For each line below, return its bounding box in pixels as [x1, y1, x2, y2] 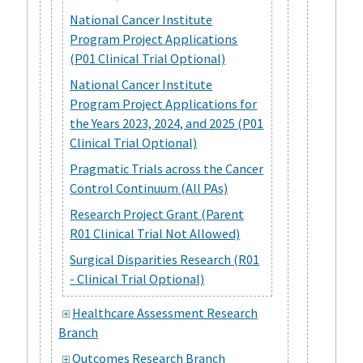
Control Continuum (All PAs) [70, 180, 228, 197]
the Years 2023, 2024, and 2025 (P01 [70, 115, 264, 132]
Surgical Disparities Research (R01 [70, 251, 260, 268]
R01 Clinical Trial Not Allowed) [70, 225, 241, 242]
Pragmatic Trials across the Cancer [70, 160, 264, 177]
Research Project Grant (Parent [70, 206, 245, 223]
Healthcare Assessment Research [72, 304, 258, 321]
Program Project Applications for [70, 96, 258, 113]
